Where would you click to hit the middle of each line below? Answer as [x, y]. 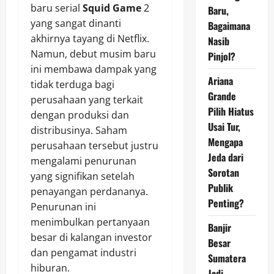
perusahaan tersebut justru [94, 146]
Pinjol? [221, 56]
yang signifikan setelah [83, 176]
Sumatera [227, 258]
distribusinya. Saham [79, 131]
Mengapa [225, 142]
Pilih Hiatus [231, 111]
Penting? [226, 203]
